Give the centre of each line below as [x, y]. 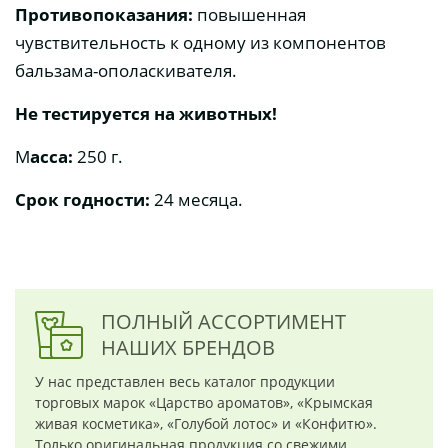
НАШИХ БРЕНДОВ [188, 348]
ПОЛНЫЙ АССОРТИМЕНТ [223, 322]
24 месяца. [196, 200]
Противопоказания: [104, 15]
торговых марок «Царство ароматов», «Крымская [204, 403]
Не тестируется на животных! [146, 114]
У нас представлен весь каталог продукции [185, 382]
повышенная [249, 15]
